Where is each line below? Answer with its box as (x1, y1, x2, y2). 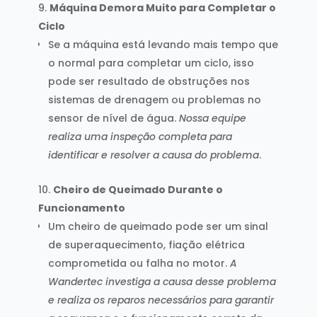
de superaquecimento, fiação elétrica (47, 237, 245, 252)
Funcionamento (38, 200, 125, 215)
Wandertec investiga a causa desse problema (47, 274, 276, 289)
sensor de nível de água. (47, 110, 179, 125)
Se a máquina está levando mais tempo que (47, 37, 278, 52)
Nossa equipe (178, 110, 246, 125)
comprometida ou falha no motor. (47, 255, 230, 270)
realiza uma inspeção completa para (47, 129, 232, 144)
